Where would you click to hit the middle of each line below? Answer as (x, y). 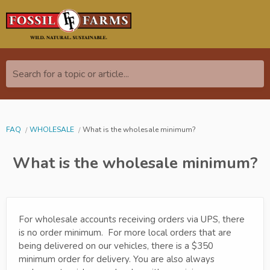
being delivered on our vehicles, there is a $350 (116, 246)
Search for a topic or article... (71, 74)
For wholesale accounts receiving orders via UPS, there (132, 219)
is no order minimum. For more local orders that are (125, 232)
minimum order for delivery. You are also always (117, 259)
